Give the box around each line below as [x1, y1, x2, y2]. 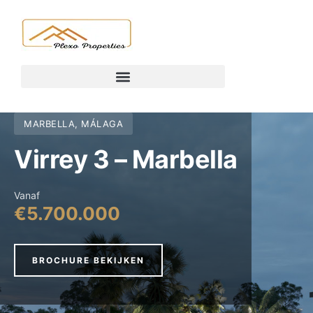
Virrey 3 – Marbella [14, 144, 238, 175]
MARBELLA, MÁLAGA [24, 118, 123, 129]
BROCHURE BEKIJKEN [32, 255, 145, 265]
